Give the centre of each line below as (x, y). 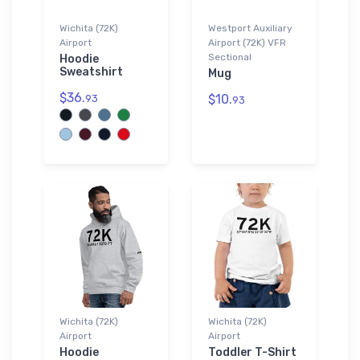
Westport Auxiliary (250, 28)
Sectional (230, 57)
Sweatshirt (91, 72)
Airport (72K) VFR (247, 42)
